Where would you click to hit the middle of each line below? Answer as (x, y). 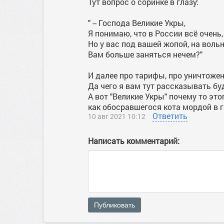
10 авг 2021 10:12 (117, 116)
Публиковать (114, 205)
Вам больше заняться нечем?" (145, 54)
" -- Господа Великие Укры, (137, 23)
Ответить (170, 116)
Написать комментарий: (134, 141)
